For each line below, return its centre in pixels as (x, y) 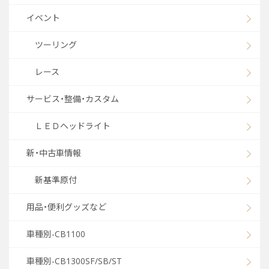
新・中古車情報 (54, 153)
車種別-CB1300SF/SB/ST (74, 261)
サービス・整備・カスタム (73, 99)
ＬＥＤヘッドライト (73, 126)
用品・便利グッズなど (66, 207)
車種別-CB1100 (56, 234)
